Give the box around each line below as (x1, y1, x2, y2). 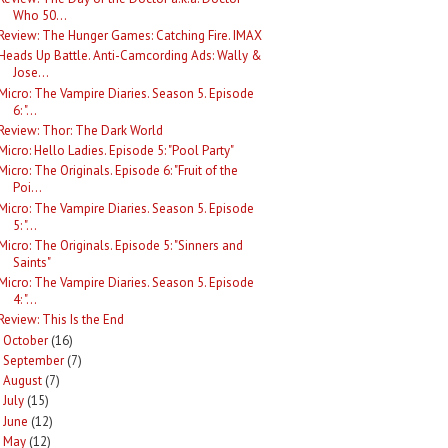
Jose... (13, 64, 50, 82)
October (2, 331, 48, 349)
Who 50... (13, 6, 68, 24)
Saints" (13, 253, 52, 271)
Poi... (13, 179, 43, 197)
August (2, 372, 42, 389)
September (2, 351, 64, 369)
